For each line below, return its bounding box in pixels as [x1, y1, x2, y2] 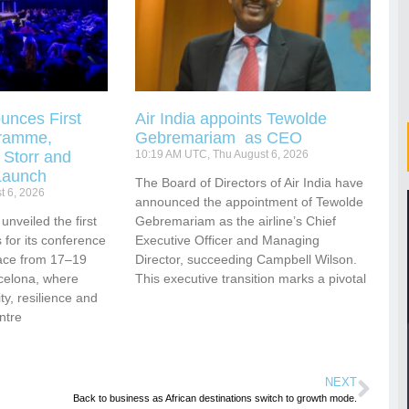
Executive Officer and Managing [135, 233, 320, 248]
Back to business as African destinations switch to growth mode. [73, 393, 358, 404]
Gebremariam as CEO [135, 129, 303, 148]
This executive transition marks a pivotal [135, 271, 367, 287]
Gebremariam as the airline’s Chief [135, 214, 337, 229]
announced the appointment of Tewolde [135, 194, 364, 210]
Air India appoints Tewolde [135, 110, 328, 129]
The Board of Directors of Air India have [135, 175, 364, 191]
